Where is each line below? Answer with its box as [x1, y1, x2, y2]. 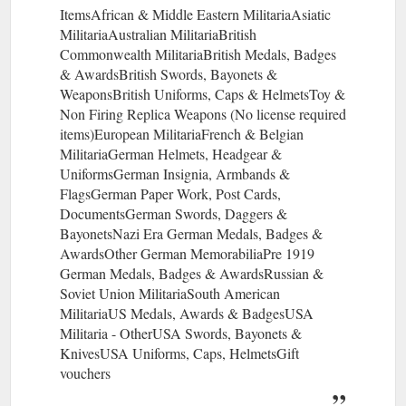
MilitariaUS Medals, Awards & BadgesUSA [60, 303, 314, 323]
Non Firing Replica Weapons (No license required [60, 103, 346, 123]
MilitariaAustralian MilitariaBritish [60, 24, 256, 43]
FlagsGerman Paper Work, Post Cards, [60, 183, 281, 203]
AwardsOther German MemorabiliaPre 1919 [60, 243, 314, 263]
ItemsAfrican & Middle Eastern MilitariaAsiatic [60, 4, 331, 24]
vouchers [60, 362, 111, 382]
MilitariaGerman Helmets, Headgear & [60, 143, 282, 163]
